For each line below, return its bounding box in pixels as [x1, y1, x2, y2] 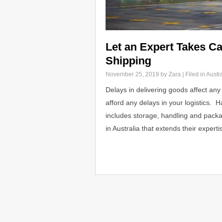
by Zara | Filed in [159, 71, 206, 78]
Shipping [106, 55, 151, 67]
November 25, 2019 [106, 71, 159, 78]
